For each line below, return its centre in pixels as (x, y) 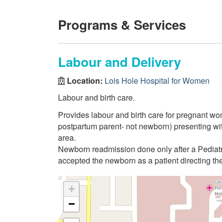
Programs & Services (122, 25)
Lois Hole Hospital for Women (157, 80)
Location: (85, 80)
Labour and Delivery (119, 62)
